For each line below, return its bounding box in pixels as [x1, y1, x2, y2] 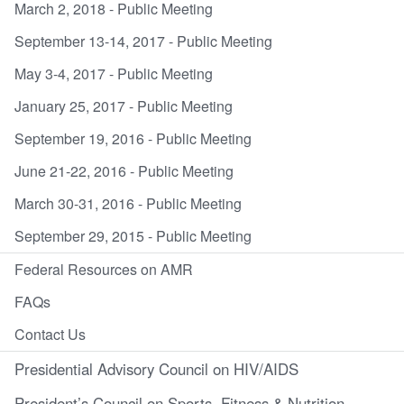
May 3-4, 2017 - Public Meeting [14, 62, 213, 84]
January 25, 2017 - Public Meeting [14, 95, 233, 116]
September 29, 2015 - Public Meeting [14, 225, 252, 246]
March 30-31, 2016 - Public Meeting [14, 192, 242, 214]
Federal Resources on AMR [14, 258, 193, 280]
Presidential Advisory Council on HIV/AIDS [14, 357, 298, 380]
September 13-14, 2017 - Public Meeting [14, 30, 272, 51]
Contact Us [14, 323, 86, 344]
